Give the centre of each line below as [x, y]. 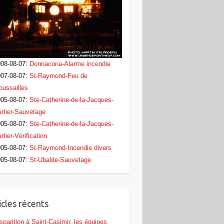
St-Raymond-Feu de [58, 76]
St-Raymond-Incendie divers [70, 148]
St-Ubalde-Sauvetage [60, 160]
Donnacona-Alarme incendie [70, 64]
